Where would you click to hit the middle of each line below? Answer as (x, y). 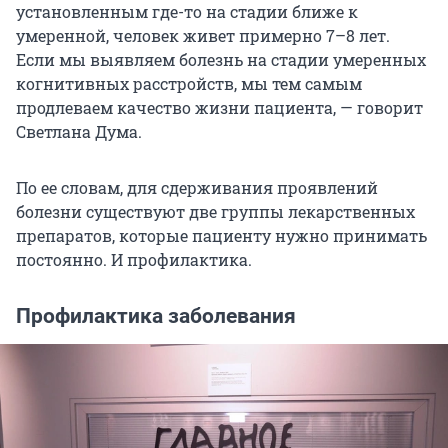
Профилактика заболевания (156, 316)
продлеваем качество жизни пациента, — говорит (219, 108)
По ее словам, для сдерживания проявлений (197, 188)
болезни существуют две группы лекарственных (215, 212)
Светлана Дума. (79, 132)
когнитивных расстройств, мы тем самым (189, 84)
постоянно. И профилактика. (134, 260)
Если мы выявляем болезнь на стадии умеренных (221, 60)
